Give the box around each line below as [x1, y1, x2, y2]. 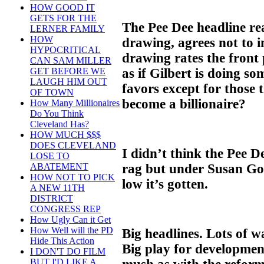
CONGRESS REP [30, 204, 101, 214]
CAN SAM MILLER [30, 55, 111, 66]
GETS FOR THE [30, 13, 97, 24]
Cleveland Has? [30, 119, 89, 130]
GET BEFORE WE [30, 66, 105, 77]
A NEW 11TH [30, 183, 85, 193]
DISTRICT [30, 193, 73, 204]
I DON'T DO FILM [30, 246, 105, 257]
